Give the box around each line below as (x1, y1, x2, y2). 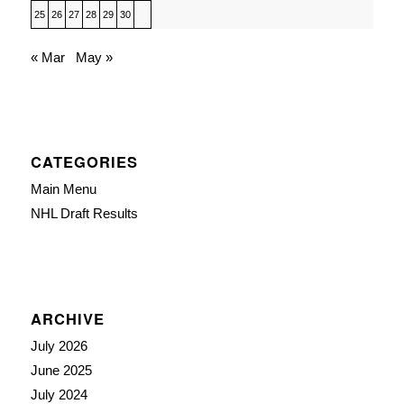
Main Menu (30, 180, 96, 197)
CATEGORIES (30, 150, 138, 172)
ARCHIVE (30, 307, 105, 329)
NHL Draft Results (30, 205, 138, 221)
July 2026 (30, 337, 87, 353)
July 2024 (30, 386, 87, 402)
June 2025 (30, 362, 92, 378)
